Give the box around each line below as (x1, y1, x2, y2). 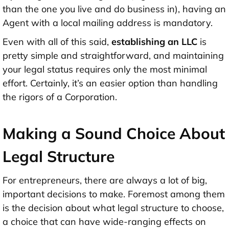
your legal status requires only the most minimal (3, 63, 207, 75)
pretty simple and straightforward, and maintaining (3, 49, 224, 61)
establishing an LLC (111, 35, 197, 48)
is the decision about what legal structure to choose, (3, 201, 224, 214)
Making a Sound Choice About (3, 123, 225, 143)
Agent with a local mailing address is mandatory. (3, 16, 213, 29)
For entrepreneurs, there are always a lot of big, (3, 174, 207, 186)
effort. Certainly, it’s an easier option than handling (3, 77, 218, 89)
